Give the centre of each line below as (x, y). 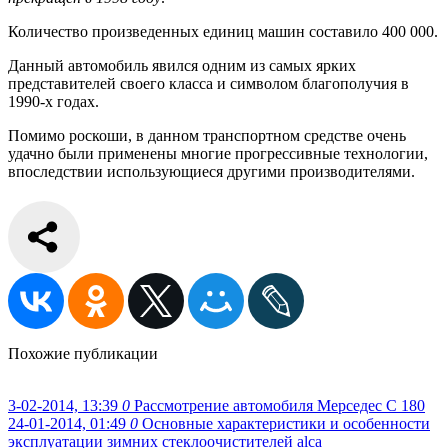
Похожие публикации (83, 353)
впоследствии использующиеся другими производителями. (211, 171)
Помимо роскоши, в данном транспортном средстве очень (207, 135)
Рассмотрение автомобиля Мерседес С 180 (279, 405)
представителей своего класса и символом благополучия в (208, 83)
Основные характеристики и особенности (286, 423)
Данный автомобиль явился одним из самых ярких (182, 65)
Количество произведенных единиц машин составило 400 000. (223, 31)
